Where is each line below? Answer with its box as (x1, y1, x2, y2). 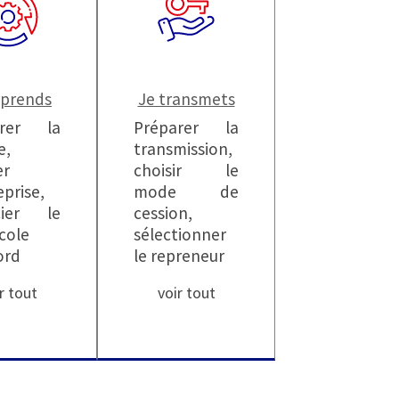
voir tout (157, 281, 216, 303)
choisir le (134, 159, 239, 181)
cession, (134, 201, 192, 224)
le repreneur (134, 244, 224, 266)
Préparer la (134, 116, 239, 138)
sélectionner (134, 223, 226, 245)
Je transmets (137, 87, 235, 110)
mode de (134, 180, 239, 202)
